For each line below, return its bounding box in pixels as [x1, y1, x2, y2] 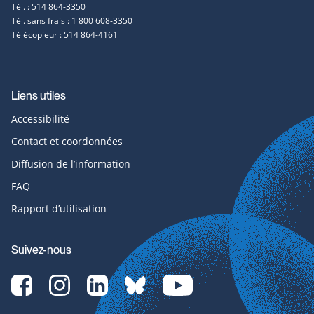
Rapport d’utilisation [11, 202, 107, 216]
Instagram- [69, 275, 112, 287]
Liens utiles [11, 89, 66, 103]
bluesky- [145, 275, 177, 287]
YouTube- [191, 275, 229, 287]
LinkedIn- [107, 275, 142, 287]
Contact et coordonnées [11, 135, 123, 149]
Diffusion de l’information [11, 157, 130, 171]
